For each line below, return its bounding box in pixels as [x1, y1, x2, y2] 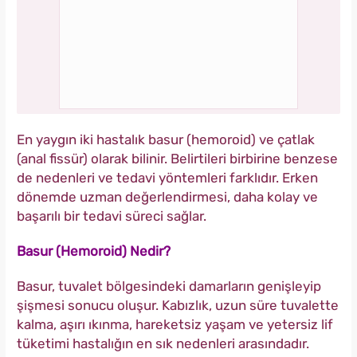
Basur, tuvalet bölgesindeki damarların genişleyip [17, 277, 321, 294]
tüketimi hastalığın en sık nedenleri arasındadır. [17, 335, 309, 351]
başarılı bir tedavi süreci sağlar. [17, 207, 206, 224]
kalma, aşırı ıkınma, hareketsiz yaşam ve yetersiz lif [17, 316, 333, 332]
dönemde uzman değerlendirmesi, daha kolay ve [17, 188, 318, 205]
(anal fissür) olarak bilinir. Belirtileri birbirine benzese [17, 150, 338, 167]
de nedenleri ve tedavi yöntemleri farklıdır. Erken [17, 169, 318, 186]
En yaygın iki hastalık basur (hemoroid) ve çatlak [17, 131, 315, 147]
